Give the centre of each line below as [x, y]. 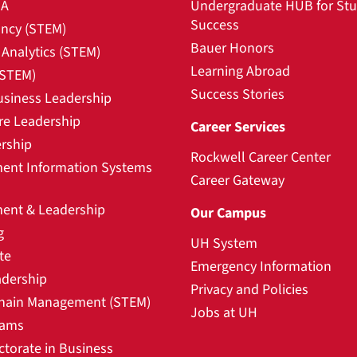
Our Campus [228, 213]
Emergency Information [261, 267]
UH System [224, 243]
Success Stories [237, 94]
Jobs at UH [224, 313]
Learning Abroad [240, 71]
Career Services [238, 127]
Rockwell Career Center [261, 157]
